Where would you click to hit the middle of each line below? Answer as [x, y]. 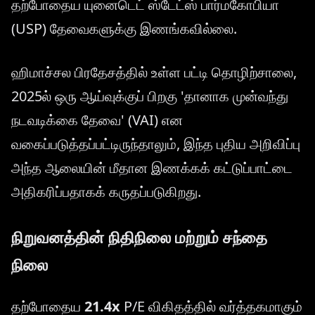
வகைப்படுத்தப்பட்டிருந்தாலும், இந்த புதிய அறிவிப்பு [156, 143]
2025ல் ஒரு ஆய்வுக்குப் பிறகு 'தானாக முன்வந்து [150, 96]
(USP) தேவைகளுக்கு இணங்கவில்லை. [124, 28]
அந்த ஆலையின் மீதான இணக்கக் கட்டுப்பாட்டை [152, 167]
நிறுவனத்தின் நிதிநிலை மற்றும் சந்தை [139, 237]
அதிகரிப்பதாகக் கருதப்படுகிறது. [106, 191]
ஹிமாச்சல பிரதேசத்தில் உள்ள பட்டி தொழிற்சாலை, [154, 72]
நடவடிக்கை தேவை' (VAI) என [97, 120]
